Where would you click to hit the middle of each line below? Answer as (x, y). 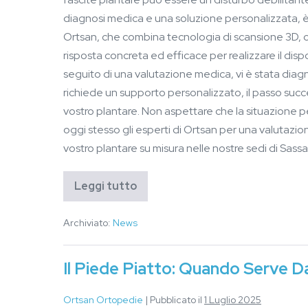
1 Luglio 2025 (233, 300)
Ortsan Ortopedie (103, 300)
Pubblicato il (176, 300)
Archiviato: (87, 223)
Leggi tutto (106, 186)
